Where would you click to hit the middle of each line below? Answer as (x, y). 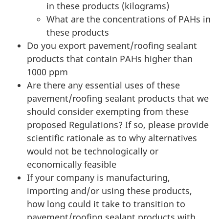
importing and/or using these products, (109, 191)
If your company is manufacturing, (99, 178)
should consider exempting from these (108, 112)
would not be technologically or (93, 151)
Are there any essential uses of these (103, 85)
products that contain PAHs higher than (110, 59)
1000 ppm (47, 72)
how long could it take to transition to (106, 204)
